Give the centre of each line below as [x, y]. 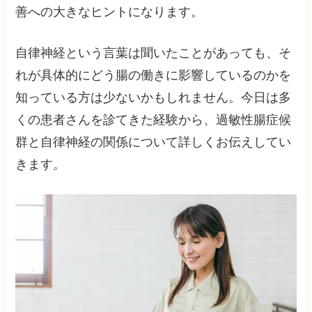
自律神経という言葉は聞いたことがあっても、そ [154, 53]
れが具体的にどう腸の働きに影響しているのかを [154, 75]
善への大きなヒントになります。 [110, 11]
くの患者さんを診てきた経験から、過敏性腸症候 [154, 119]
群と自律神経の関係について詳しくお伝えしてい [154, 142]
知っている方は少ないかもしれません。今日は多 [154, 97]
